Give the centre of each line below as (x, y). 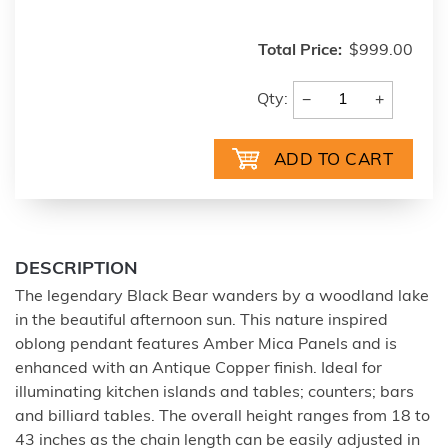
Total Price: (300, 50)
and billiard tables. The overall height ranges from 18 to (222, 416)
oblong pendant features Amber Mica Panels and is (206, 344)
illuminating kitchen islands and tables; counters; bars (214, 392)
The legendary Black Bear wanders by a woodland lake (222, 296)
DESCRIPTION (76, 269)
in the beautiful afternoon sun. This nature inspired (201, 320)
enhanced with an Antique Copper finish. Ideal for (198, 368)
